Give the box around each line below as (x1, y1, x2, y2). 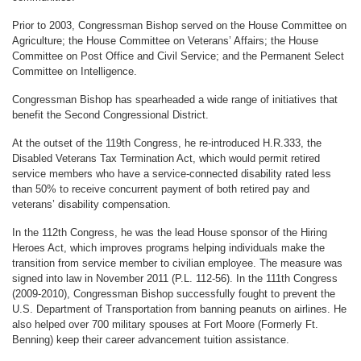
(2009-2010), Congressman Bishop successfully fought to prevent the (12, 287, 335, 300)
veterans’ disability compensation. (12, 197, 171, 210)
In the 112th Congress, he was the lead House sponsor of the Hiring (12, 226, 327, 239)
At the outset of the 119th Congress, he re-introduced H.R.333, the (12, 136, 322, 149)
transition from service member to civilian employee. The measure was (12, 256, 342, 269)
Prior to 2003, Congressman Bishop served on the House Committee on (12, 19, 346, 31)
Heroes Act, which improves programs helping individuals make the (12, 241, 325, 254)
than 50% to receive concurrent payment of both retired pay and (12, 182, 309, 195)
